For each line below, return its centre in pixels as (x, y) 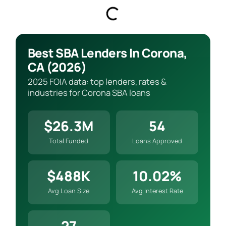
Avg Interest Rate (157, 190)
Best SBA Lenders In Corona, (107, 52)
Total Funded (69, 140)
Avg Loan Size (69, 190)
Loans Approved (157, 140)
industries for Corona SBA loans (89, 92)
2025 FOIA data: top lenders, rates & (97, 81)
